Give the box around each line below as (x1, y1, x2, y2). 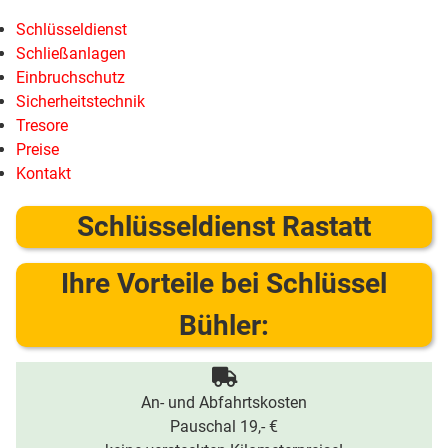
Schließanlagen (16, 44, 126, 63)
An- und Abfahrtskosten (141, 393, 307, 412)
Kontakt (16, 164, 71, 183)
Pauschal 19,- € (170, 417, 278, 436)
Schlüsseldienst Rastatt (77, 210, 371, 243)
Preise (16, 140, 59, 159)
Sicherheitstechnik (16, 92, 145, 111)
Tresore (16, 116, 68, 135)
